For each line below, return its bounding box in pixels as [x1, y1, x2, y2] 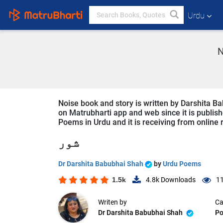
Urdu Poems [163, 160, 201, 168]
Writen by [98, 198, 127, 207]
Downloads [159, 176, 196, 184]
